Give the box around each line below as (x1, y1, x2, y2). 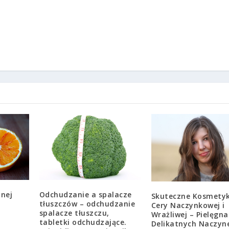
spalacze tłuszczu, (39, 208, 109, 218)
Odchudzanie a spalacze (39, 189, 132, 199)
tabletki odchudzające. (39, 217, 127, 227)
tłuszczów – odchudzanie (39, 198, 135, 209)
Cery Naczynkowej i (151, 200, 225, 211)
